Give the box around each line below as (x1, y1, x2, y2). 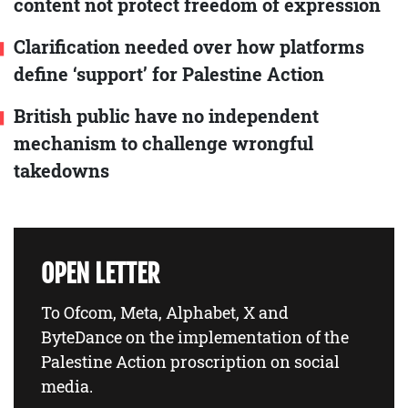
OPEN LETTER (41, 258, 159, 291)
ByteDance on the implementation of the (41, 326, 349, 349)
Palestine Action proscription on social (41, 351, 340, 373)
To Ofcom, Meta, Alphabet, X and (41, 301, 289, 324)
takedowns (14, 158, 109, 183)
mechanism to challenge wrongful (14, 131, 313, 156)
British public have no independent (14, 104, 319, 128)
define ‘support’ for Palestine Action (14, 62, 324, 87)
